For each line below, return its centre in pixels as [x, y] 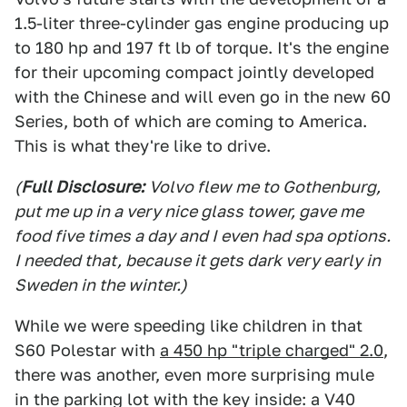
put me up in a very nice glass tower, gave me [189, 211]
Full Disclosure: [83, 187]
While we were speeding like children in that [189, 326]
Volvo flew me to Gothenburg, [265, 187]
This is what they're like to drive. [143, 146]
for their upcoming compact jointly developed [194, 72]
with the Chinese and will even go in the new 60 [203, 97]
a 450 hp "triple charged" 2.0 [272, 350]
